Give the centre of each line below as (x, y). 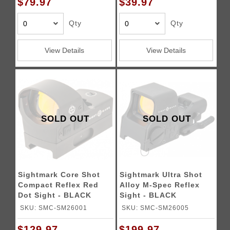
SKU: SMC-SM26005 (155, 208)
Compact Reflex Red (59, 185)
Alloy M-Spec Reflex (159, 185)
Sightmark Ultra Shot (161, 175)
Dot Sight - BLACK (55, 195)
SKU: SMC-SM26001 (54, 208)
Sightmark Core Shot (59, 175)
